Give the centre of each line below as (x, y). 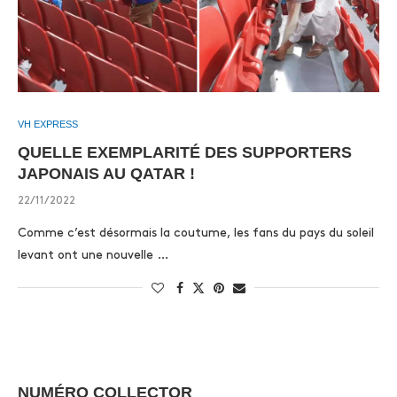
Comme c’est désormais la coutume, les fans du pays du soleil (196, 233)
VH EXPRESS (48, 124)
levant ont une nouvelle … (93, 255)
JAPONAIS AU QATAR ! (106, 174)
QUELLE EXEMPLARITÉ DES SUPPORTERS (185, 152)
